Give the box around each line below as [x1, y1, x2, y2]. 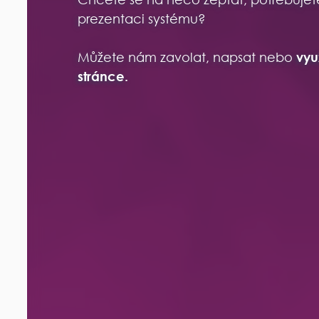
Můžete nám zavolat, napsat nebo [78, 49, 297, 65]
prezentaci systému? [78, 11, 206, 26]
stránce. [78, 68, 129, 84]
